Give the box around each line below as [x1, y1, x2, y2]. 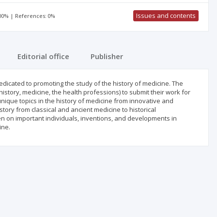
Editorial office [17, 51, 69, 61]
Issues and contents [136, 11, 196, 20]
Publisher [91, 51, 123, 61]
